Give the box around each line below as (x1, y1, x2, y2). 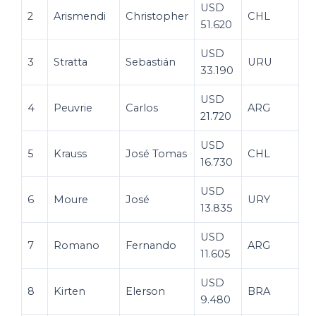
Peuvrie (54, 101, 92, 114)
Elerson (126, 284, 165, 298)
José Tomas (126, 147, 187, 160)
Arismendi (54, 9, 106, 23)
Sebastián (126, 55, 176, 68)
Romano (54, 238, 102, 252)
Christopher (126, 9, 188, 23)
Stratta (54, 55, 87, 68)
